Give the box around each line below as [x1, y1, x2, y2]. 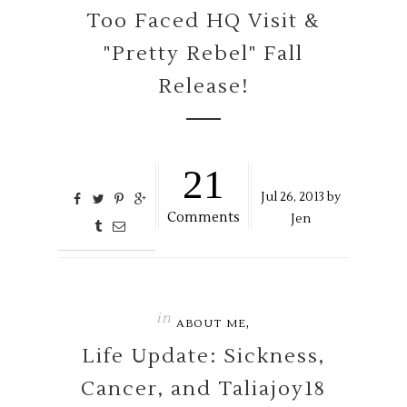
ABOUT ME [175, 317, 247, 332]
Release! [158, 74, 249, 100]
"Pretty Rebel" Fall [104, 41, 303, 67]
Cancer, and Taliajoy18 [81, 376, 326, 402]
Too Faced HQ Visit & [86, 8, 321, 35]
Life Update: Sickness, [82, 343, 325, 370]
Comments [166, 209, 240, 227]
